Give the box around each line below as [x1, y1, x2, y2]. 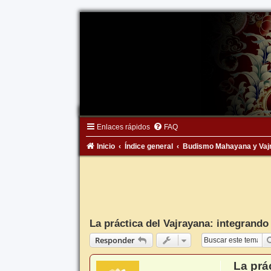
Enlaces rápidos [96, 123, 150, 132]
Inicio [96, 142, 115, 151]
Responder [94, 235, 135, 246]
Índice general [124, 142, 173, 151]
